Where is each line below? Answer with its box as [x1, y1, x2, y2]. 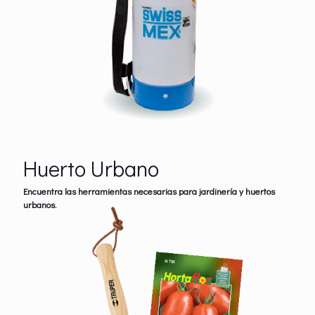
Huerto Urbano [23, 154, 159, 182]
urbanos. [23, 198, 57, 210]
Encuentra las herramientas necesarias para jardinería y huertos [23, 185, 275, 197]
